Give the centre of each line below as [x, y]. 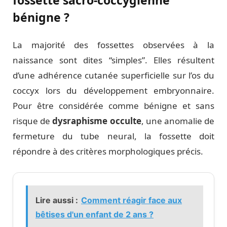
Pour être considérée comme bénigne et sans [113, 105]
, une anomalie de [178, 121]
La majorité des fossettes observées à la [113, 45]
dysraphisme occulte [97, 121]
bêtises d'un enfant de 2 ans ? [94, 214]
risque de [33, 121]
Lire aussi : [57, 200]
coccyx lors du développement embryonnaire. [113, 90]
